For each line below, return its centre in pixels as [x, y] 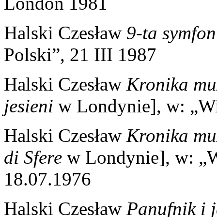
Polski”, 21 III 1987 [80, 54]
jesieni [29, 106]
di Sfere [33, 157]
